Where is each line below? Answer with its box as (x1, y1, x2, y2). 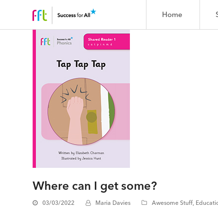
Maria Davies (95, 200, 131, 206)
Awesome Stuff (152, 200, 193, 206)
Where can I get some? (33, 179, 157, 193)
